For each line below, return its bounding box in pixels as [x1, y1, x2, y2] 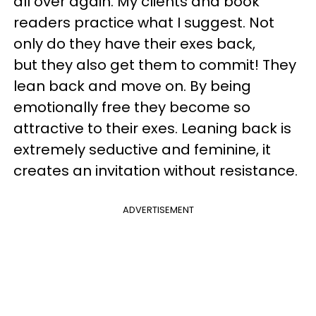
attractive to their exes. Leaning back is [13, 119, 291, 138]
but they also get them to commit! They [13, 55, 296, 75]
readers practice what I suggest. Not [13, 13, 274, 32]
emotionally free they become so [13, 97, 250, 117]
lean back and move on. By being [13, 76, 251, 96]
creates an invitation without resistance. [13, 161, 301, 181]
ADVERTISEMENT [122, 203, 194, 217]
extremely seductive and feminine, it [13, 140, 271, 159]
